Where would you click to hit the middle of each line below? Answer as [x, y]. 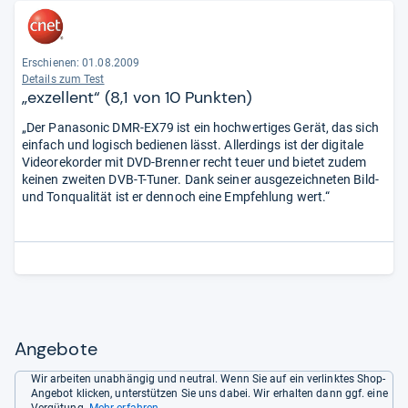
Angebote [56, 349]
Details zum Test [63, 79]
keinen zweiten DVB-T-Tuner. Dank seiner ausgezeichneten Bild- [200, 179]
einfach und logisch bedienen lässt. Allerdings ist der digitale [193, 145]
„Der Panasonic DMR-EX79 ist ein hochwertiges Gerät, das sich [200, 127]
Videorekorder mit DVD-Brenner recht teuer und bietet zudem [194, 162]
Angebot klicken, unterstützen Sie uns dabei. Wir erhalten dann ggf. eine [209, 393]
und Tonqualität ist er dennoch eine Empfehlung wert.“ [176, 197]
